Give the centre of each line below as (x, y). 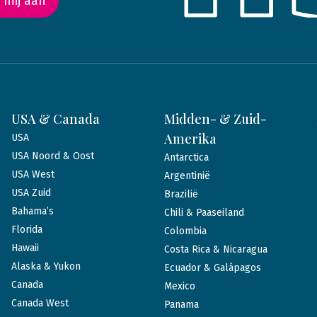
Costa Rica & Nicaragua (216, 249)
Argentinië (187, 175)
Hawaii (25, 248)
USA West (33, 174)
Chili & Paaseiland (204, 212)
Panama (181, 304)
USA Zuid (31, 192)
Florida (27, 229)
